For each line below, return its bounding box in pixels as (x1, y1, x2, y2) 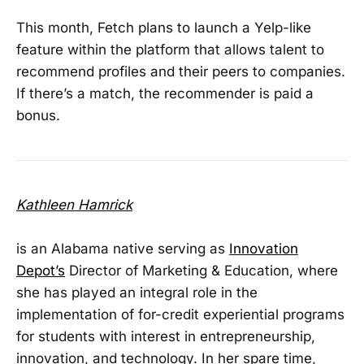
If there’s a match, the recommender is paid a (16, 85, 314, 102)
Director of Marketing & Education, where (65, 262, 338, 279)
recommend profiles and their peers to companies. (16, 63, 345, 80)
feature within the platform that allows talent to (16, 41, 324, 58)
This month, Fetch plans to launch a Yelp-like (16, 19, 311, 37)
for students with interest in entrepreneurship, (16, 327, 315, 344)
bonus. (16, 107, 60, 124)
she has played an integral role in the (16, 284, 258, 301)
